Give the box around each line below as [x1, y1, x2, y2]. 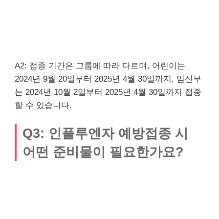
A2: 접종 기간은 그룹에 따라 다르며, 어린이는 [15, 61, 185, 70]
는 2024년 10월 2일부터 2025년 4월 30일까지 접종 [15, 87, 201, 97]
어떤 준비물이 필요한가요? [22, 144, 184, 159]
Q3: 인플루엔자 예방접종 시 [22, 126, 188, 141]
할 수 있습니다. [15, 100, 72, 110]
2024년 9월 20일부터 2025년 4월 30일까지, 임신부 [15, 74, 201, 84]
